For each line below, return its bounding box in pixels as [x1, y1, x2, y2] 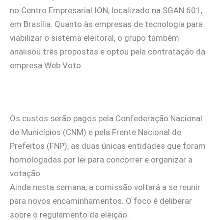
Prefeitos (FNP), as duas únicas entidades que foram [10, 140, 206, 151]
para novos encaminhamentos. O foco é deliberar [10, 195, 192, 206]
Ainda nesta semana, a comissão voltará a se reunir [10, 182, 200, 192]
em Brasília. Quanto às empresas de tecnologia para [10, 19, 203, 29]
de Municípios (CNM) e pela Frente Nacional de [10, 127, 181, 137]
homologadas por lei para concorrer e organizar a [10, 154, 192, 165]
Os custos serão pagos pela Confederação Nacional [10, 113, 202, 123]
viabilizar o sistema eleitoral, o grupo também [10, 32, 179, 43]
